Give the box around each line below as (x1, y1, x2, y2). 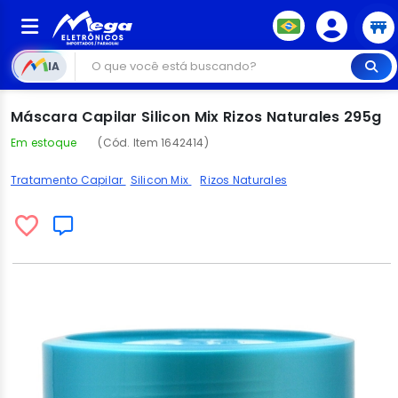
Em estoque (11, 135, 77, 150)
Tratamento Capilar (11, 172, 126, 187)
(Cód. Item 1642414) (98, 135, 209, 150)
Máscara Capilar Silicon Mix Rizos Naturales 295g (11, 107, 382, 127)
